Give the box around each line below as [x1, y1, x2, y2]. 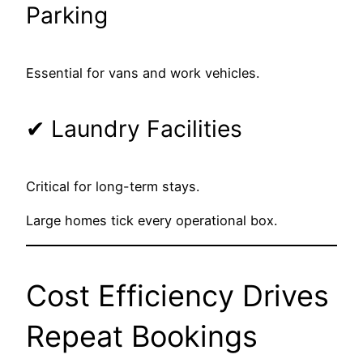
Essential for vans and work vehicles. [26, 64, 259, 81]
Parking [26, 2, 108, 30]
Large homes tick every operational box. [26, 212, 277, 229]
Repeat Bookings [26, 318, 258, 354]
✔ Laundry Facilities [26, 115, 242, 143]
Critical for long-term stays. [26, 177, 199, 194]
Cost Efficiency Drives [26, 277, 329, 314]
